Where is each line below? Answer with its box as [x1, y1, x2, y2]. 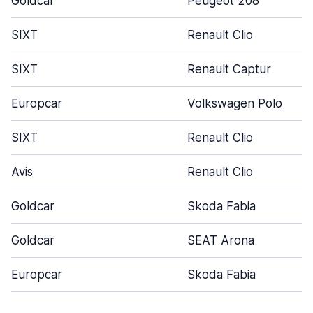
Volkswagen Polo [187, 96, 282, 110]
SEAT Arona [187, 233, 254, 247]
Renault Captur [187, 62, 271, 76]
